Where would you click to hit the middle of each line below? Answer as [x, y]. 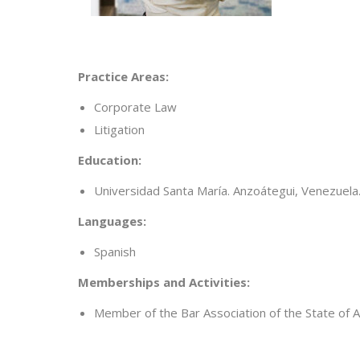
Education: [110, 160]
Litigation [119, 129]
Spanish [115, 251]
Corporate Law [135, 106]
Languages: [112, 221]
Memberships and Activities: [164, 282]
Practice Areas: [123, 76]
